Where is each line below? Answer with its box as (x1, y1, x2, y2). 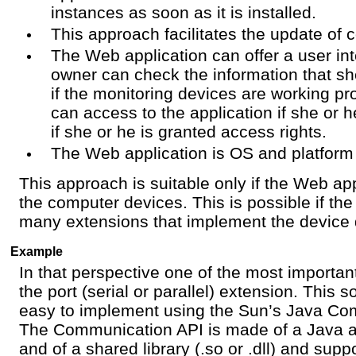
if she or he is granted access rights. (51, 122, 327, 141)
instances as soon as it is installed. (51, 2, 316, 21)
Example (10, 243, 63, 258)
